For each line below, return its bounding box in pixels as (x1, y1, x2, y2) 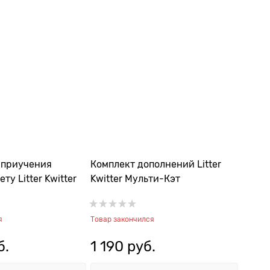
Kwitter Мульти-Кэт (90, 174, 180, 184)
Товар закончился (90, 215, 154, 224)
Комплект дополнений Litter (90, 159, 221, 170)
